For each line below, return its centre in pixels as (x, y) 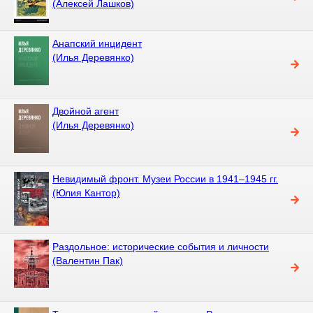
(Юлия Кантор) (86, 192)
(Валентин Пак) (88, 260)
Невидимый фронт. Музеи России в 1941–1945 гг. (165, 179)
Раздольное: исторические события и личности (161, 246)
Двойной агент (86, 111)
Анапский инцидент (97, 43)
